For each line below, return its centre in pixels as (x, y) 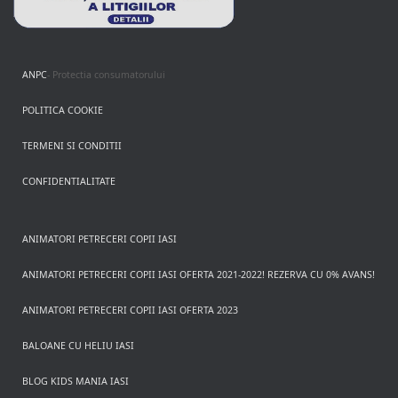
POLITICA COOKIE (63, 110)
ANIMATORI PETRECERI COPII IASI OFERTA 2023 (130, 310)
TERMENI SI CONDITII (72, 146)
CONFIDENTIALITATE (69, 181)
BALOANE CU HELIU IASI (78, 346)
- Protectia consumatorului (106, 75)
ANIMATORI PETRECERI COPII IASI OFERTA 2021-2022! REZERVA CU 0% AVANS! (199, 275)
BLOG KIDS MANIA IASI (76, 381)
